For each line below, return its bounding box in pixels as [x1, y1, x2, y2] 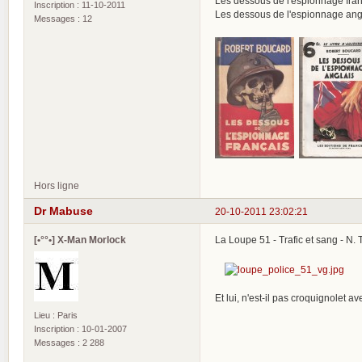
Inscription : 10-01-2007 [34, 324, 127, 335]
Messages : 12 [34, 14, 92, 24]
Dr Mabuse [34, 204, 93, 217]
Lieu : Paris [34, 310, 78, 321]
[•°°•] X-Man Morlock [34, 234, 126, 246]
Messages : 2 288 [34, 338, 104, 348]
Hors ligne [34, 180, 79, 192]
